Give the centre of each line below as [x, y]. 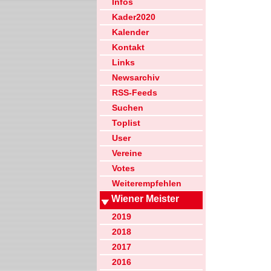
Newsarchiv [136, 77]
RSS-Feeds [135, 93]
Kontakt [128, 47]
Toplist [126, 123]
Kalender [130, 32]
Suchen [128, 108]
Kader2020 [134, 17]
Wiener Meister [145, 199]
